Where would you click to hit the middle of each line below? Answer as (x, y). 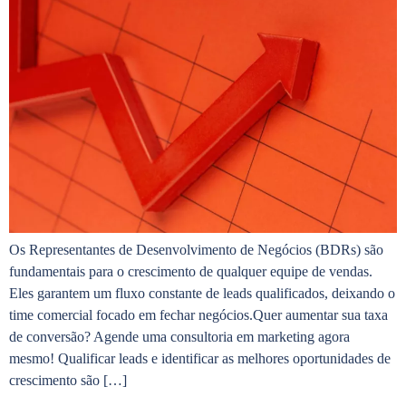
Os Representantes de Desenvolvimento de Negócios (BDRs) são (196, 250)
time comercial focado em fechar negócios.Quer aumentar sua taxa (198, 315)
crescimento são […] (68, 381)
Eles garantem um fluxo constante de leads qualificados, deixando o (202, 294)
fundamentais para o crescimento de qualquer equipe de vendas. (191, 272)
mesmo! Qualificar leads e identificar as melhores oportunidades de (200, 359)
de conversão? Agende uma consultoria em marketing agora (179, 337)
